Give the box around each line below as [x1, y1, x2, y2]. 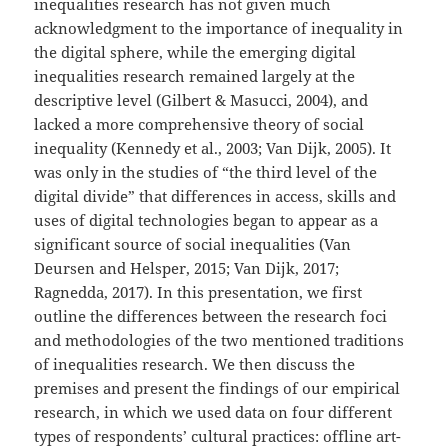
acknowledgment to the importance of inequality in [34, 18, 404, 39]
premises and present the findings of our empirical [34, 378, 401, 399]
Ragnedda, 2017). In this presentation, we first [34, 282, 363, 303]
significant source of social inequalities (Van [34, 234, 352, 255]
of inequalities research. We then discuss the [34, 354, 356, 375]
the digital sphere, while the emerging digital [34, 42, 357, 63]
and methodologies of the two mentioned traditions [34, 330, 405, 351]
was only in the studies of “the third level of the [34, 162, 378, 183]
